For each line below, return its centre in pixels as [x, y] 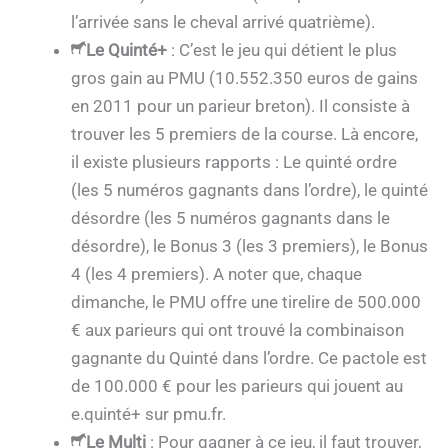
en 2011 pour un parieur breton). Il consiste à [240, 106]
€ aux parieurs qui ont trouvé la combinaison [237, 330]
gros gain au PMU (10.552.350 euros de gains [244, 78]
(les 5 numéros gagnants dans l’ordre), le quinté [249, 190]
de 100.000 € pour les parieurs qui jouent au [237, 386]
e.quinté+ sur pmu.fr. [148, 414]
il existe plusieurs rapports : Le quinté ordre [234, 162]
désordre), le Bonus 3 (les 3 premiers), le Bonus [249, 246]
